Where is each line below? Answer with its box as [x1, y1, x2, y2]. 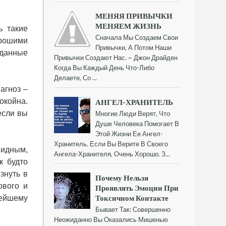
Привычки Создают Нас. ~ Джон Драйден [54, 53, 178, 62]
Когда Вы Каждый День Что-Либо [54, 64, 154, 72]
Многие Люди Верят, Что [95, 109, 171, 118]
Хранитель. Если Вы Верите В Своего [54, 139, 168, 148]
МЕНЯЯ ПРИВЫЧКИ [95, 11, 173, 21]
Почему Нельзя [95, 173, 149, 182]
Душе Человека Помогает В [95, 119, 180, 128]
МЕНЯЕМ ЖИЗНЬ [95, 21, 162, 31]
